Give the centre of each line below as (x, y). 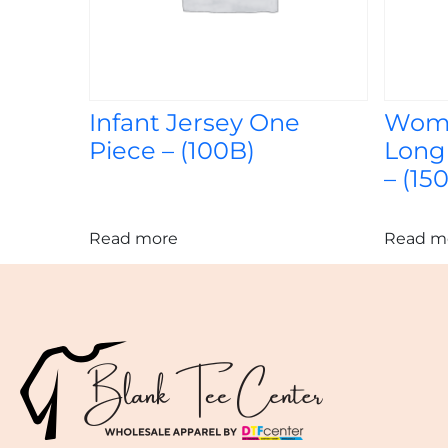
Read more (133, 239)
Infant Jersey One (194, 123)
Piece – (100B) (171, 151)
